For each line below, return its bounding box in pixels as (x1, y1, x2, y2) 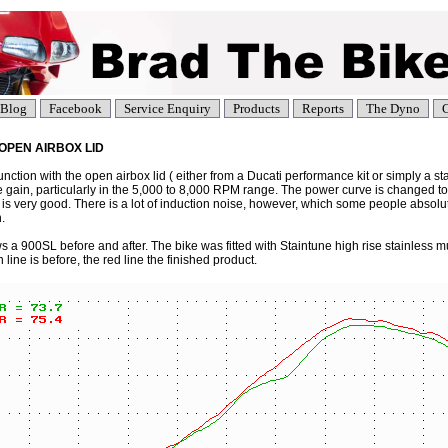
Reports (301, 101, 344, 116)
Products (232, 101, 280, 116)
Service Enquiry (123, 101, 211, 116)
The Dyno (365, 101, 420, 116)
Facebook (48, 101, 102, 116)
